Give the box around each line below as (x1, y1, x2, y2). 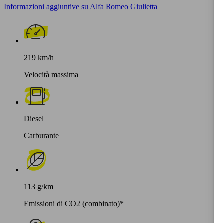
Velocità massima (24, 70, 78, 79)
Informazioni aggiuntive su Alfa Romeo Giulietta (4, 2, 157, 11)
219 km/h (24, 53, 54, 62)
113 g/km (24, 182, 53, 191)
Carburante (24, 131, 59, 140)
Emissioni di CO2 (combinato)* (24, 199, 124, 208)
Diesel (24, 114, 44, 123)
